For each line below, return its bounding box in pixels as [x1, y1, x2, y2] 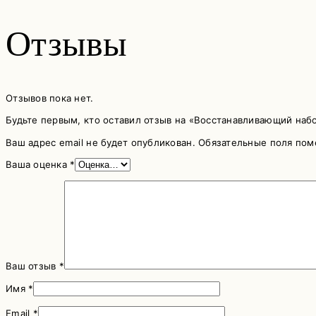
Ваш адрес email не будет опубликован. [6, 136, 195, 148]
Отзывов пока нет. [6, 92, 94, 104]
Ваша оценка [6, 158, 71, 170]
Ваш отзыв [6, 260, 59, 272]
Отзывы [6, 25, 128, 64]
